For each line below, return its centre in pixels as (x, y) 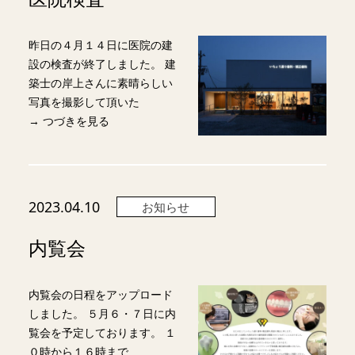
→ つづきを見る (69, 121)
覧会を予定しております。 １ (102, 333)
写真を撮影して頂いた (84, 102)
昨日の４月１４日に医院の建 (100, 45)
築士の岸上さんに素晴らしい (100, 83)
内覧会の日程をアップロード (100, 295)
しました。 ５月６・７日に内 (102, 314)
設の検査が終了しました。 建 (102, 64)
